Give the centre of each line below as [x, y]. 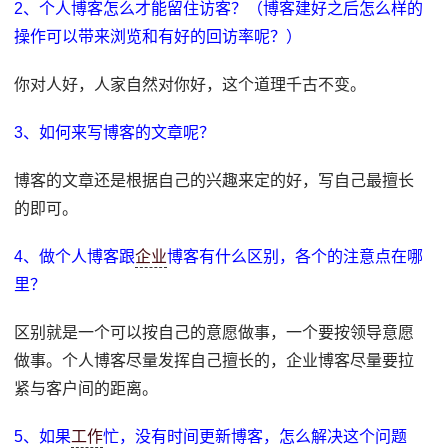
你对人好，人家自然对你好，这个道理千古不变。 [190, 84]
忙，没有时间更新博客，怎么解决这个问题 [255, 436]
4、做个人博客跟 [75, 256]
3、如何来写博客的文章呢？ [115, 132]
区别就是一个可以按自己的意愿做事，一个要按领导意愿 [214, 332]
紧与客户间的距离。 [86, 388]
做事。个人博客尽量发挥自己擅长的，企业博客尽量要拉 [214, 360]
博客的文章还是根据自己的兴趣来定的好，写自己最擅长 [214, 180]
